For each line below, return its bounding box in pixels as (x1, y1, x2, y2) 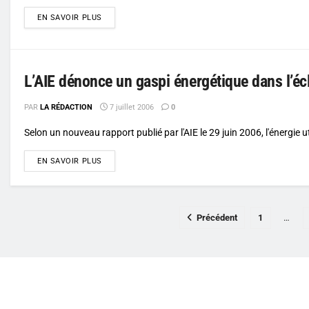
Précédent (196, 212, 237, 223)
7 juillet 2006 (108, 102, 154, 112)
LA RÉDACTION (40, 102, 92, 112)
